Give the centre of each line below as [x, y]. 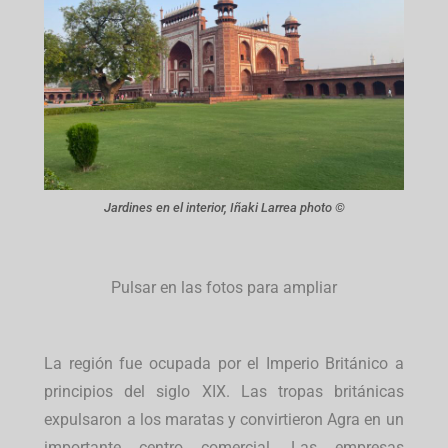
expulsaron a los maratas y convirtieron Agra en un [224, 420]
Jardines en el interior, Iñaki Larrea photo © [224, 207]
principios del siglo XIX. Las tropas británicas [224, 392]
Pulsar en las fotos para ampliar [224, 288]
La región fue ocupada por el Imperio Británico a [224, 364]
